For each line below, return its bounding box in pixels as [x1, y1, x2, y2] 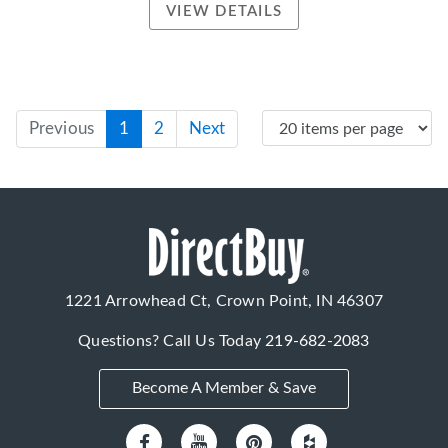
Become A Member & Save [132, 380, 316, 397]
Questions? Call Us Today [78, 333, 266, 350]
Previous [28, 120, 95, 137]
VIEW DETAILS [166, 4, 282, 19]
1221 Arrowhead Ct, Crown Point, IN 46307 [65, 293, 383, 310]
